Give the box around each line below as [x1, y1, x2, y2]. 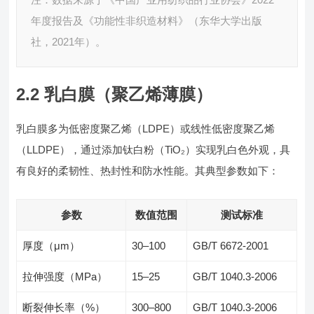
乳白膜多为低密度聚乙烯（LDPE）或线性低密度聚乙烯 [16, 123, 275, 135]
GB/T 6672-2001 [193, 240, 269, 252]
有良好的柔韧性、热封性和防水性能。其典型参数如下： [16, 165, 280, 177]
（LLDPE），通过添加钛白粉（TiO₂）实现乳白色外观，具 [16, 144, 291, 156]
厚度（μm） [22, 240, 81, 252]
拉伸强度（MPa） [22, 271, 108, 282]
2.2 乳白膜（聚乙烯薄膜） [16, 85, 213, 104]
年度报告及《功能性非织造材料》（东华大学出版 [31, 15, 263, 27]
